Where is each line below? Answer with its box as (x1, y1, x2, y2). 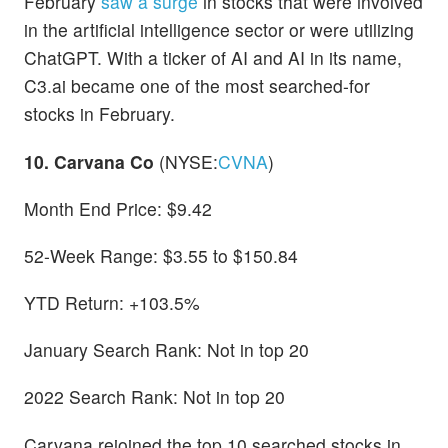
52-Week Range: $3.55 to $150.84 (24, 242, 298, 268)
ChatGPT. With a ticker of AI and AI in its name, (24, 45, 402, 71)
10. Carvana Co (24, 148, 159, 174)
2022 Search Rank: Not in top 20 (24, 384, 285, 410)
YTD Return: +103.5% (24, 290, 200, 316)
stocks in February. (24, 101, 175, 127)
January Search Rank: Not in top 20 (24, 337, 309, 363)
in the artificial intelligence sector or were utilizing (24, 17, 414, 43)
